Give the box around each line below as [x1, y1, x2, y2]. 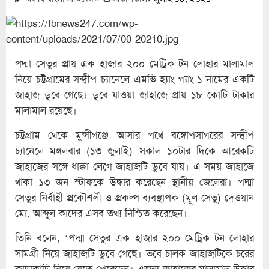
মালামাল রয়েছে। [15, 103, 77, 117]
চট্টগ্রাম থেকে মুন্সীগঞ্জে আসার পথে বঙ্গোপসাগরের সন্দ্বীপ [15, 128, 254, 142]
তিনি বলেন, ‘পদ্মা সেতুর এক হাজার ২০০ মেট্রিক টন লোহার [15, 231, 254, 244]
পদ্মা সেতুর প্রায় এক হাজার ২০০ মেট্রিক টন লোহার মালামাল [15, 56, 254, 70]
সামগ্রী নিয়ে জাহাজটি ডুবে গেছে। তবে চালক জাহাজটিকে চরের [15, 246, 254, 260]
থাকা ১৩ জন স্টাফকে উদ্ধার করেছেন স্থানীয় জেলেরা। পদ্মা [15, 175, 254, 189]
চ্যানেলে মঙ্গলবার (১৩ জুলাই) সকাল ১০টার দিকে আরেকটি [15, 144, 254, 157]
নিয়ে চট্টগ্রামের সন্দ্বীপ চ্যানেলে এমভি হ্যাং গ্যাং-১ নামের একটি [15, 72, 254, 86]
